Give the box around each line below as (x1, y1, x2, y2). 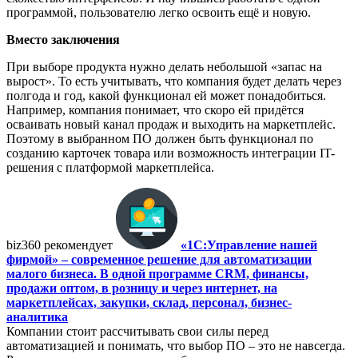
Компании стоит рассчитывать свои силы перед (6, 324, 268, 338)
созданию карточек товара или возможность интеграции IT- (6, 146, 335, 160)
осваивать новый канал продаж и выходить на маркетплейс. (6, 117, 336, 131)
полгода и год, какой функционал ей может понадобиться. (6, 89, 326, 102)
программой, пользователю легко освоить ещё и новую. (6, 6, 311, 19)
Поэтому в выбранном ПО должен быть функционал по (6, 132, 313, 145)
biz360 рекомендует (6, 238, 113, 252)
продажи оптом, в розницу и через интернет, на (6, 281, 277, 295)
